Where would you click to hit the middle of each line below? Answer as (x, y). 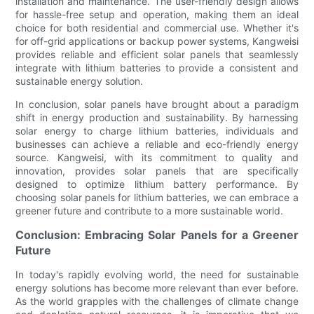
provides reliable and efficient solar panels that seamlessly (157, 55)
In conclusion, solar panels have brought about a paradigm (157, 104)
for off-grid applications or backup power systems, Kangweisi (157, 41)
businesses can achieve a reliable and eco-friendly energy (157, 144)
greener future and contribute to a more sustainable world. (150, 211)
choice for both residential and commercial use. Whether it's (157, 28)
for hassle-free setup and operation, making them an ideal (157, 15)
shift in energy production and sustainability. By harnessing (157, 118)
